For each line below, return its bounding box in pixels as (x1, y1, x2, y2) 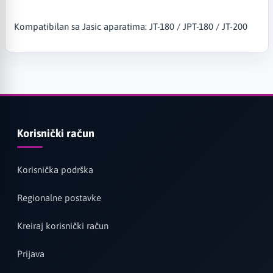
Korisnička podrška (16, 165, 93, 175)
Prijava (16, 249, 44, 260)
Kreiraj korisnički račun (16, 221, 108, 232)
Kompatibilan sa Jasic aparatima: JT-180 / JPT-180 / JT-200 (13, 21, 247, 32)
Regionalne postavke (16, 193, 101, 204)
